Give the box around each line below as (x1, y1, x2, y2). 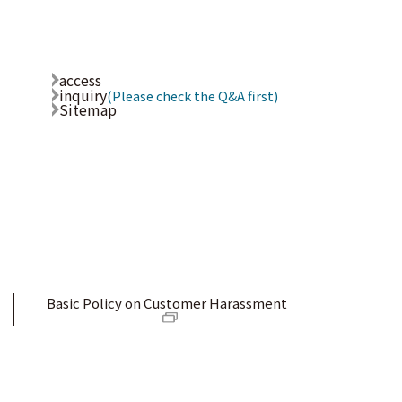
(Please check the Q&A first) (107, 86, 279, 106)
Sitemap (59, 99, 118, 121)
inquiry (59, 83, 108, 106)
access (59, 68, 102, 91)
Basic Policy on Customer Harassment (46, 293, 287, 313)
